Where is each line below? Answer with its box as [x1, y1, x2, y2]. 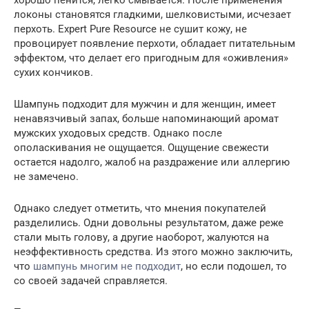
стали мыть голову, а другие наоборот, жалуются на [14, 230, 269, 243]
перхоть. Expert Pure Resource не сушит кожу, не [14, 22, 247, 35]
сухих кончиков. [14, 66, 93, 79]
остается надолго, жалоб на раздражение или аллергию [14, 155, 290, 168]
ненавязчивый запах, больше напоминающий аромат [14, 112, 279, 125]
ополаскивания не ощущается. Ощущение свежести [14, 141, 269, 154]
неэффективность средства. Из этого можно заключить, [14, 245, 292, 258]
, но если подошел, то [181, 259, 287, 272]
